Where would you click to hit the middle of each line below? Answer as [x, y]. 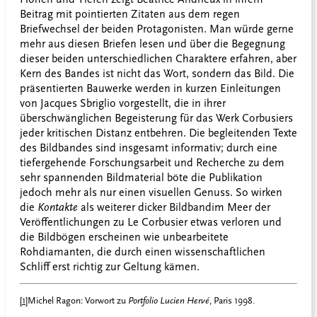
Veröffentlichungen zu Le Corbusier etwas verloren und [151, 223]
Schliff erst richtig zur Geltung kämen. [110, 267]
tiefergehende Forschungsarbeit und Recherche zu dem [152, 163]
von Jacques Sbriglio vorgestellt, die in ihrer [123, 104]
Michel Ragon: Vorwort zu [77, 301]
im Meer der [241, 208]
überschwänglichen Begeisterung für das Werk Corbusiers [156, 119]
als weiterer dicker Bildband [146, 208]
